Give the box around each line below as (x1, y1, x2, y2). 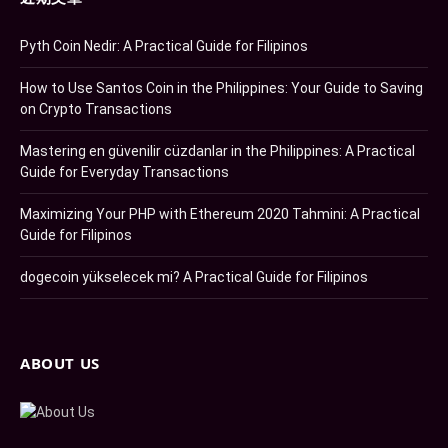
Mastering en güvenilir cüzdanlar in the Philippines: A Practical (20, 143, 415, 159)
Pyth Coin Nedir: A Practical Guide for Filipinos (20, 38, 308, 54)
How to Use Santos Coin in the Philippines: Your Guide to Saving (20, 80, 423, 96)
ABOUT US (20, 353, 100, 373)
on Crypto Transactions (20, 101, 172, 117)
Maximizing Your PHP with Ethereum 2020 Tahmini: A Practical (20, 206, 420, 222)
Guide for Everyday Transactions (20, 164, 229, 180)
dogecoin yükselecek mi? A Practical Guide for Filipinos (20, 269, 368, 285)
